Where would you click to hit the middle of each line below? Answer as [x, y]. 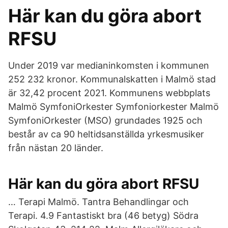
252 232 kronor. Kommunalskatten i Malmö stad [112, 79]
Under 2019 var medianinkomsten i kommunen [109, 65]
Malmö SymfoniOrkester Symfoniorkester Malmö [113, 107]
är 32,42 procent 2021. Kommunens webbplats [109, 93]
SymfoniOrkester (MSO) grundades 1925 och [105, 120]
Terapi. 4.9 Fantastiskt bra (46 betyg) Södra [103, 216]
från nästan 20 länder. [56, 148]
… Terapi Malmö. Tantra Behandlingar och [98, 202]
